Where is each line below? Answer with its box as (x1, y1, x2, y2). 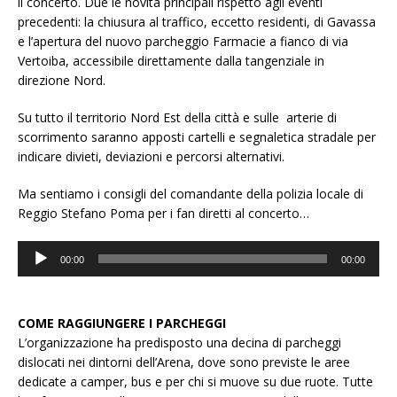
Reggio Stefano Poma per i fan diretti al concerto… (18, 205, 309, 222)
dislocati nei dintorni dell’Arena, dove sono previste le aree (18, 354, 350, 371)
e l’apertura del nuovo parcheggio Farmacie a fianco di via (18, 33, 348, 51)
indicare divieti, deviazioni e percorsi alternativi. (18, 148, 284, 166)
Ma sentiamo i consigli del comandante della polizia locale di (18, 185, 363, 203)
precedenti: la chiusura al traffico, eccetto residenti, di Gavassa (18, 13, 376, 31)
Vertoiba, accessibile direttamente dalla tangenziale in (18, 52, 324, 70)
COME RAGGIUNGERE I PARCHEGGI (18, 315, 226, 332)
